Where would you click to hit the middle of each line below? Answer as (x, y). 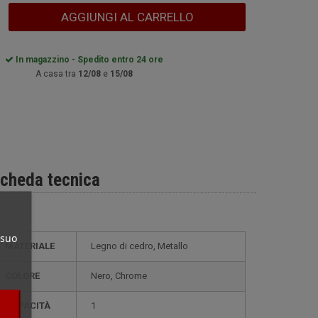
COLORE (26, 276)
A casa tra (57, 74)
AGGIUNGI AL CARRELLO (127, 17)
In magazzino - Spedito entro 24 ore (88, 60)
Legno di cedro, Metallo (142, 246)
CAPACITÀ (31, 306)
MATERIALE (34, 246)
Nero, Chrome (122, 276)
